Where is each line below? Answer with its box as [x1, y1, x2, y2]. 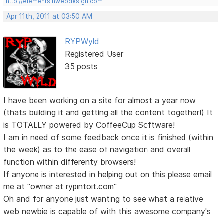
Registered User [64, 49, 123, 59]
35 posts [64, 61, 98, 72]
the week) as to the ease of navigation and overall [3, 144, 191, 154]
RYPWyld [64, 37, 99, 47]
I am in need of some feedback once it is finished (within [3, 132, 214, 142]
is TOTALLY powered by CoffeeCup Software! [3, 119, 175, 130]
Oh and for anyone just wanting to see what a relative [3, 193, 204, 204]
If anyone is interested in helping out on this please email [3, 169, 212, 179]
